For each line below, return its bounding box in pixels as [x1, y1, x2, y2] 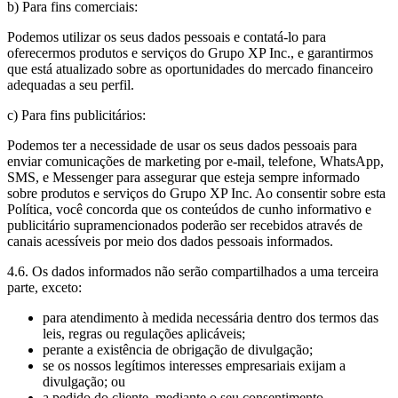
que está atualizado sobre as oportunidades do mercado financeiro [7, 61, 373, 77]
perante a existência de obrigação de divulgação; [43, 342, 313, 358]
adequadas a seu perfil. [7, 77, 134, 93]
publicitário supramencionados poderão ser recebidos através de [7, 218, 362, 234]
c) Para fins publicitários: [7, 107, 146, 123]
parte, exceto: [7, 280, 82, 296]
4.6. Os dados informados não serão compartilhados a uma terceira [7, 264, 378, 280]
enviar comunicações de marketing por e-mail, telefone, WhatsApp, [7, 154, 384, 170]
